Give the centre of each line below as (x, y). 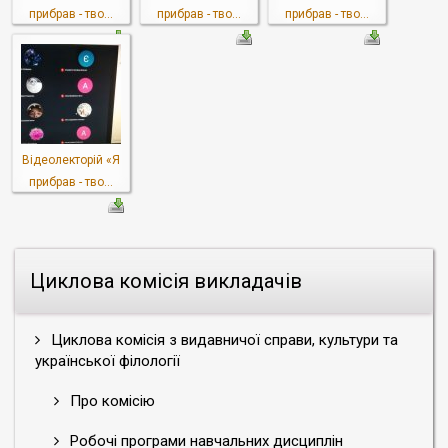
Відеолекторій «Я (71, 160)
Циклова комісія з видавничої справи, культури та (222, 340)
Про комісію (110, 401)
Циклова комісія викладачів (166, 281)
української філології (107, 361)
